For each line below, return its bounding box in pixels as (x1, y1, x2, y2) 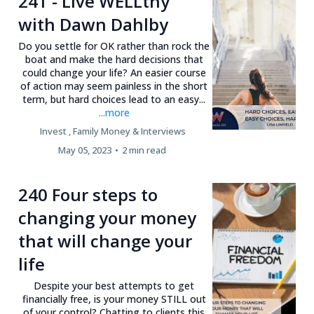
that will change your (18, 229, 192, 252)
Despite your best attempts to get (34, 279, 195, 292)
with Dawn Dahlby (18, 13, 168, 36)
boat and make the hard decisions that (25, 53, 203, 66)
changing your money (18, 206, 196, 229)
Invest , (40, 125, 71, 137)
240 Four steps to (18, 183, 158, 206)
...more (98, 106, 130, 119)
